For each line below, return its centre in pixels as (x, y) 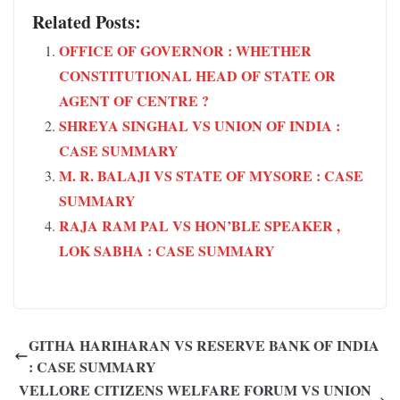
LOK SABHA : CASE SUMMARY (167, 251)
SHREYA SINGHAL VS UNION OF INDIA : (200, 126)
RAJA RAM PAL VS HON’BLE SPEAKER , (200, 226)
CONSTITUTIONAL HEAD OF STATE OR (197, 76)
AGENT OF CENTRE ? (134, 101)
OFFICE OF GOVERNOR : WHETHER (185, 51)
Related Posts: (87, 22)
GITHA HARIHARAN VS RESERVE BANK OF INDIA (204, 346)
